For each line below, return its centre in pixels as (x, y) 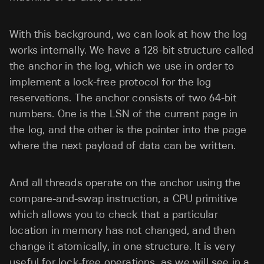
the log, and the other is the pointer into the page (128, 129)
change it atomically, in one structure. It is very (122, 246)
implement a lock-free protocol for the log (110, 82)
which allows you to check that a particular (114, 214)
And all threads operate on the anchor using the (125, 182)
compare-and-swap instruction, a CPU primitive (124, 198)
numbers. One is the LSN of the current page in (124, 113)
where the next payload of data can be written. (123, 145)
